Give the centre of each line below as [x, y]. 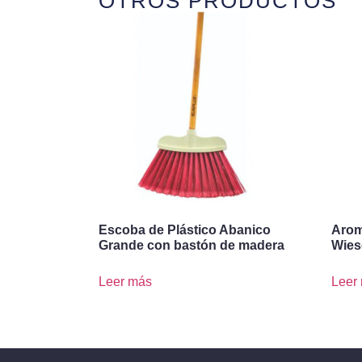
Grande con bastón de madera [192, 246]
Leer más [125, 282]
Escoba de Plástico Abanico [185, 230]
